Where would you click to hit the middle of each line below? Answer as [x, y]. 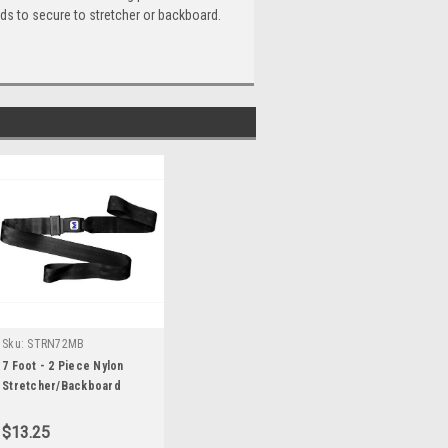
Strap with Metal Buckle [67, 405]
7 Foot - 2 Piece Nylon [63, 365]
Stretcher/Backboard [61, 385]
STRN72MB [56, 343]
